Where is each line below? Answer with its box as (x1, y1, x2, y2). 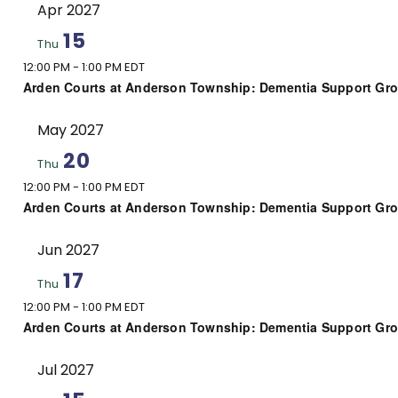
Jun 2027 (37, 239, 99, 260)
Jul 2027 (37, 359, 94, 380)
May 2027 (37, 119, 104, 140)
